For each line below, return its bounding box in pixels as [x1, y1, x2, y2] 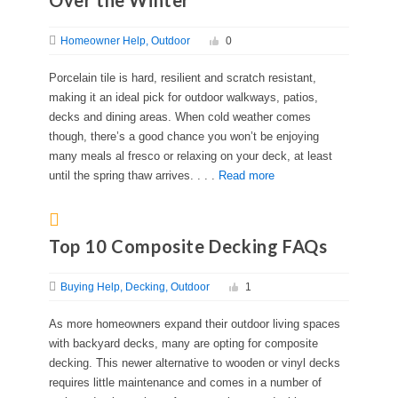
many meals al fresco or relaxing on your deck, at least [49, 149, 332, 163]
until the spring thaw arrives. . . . [49, 169, 219, 183]
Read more [219, 169, 275, 183]
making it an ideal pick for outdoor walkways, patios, [49, 91, 318, 105]
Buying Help [60, 281, 120, 294]
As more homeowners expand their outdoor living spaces [49, 317, 340, 331]
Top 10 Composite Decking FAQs [49, 235, 328, 258]
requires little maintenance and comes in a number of [49, 376, 322, 390]
